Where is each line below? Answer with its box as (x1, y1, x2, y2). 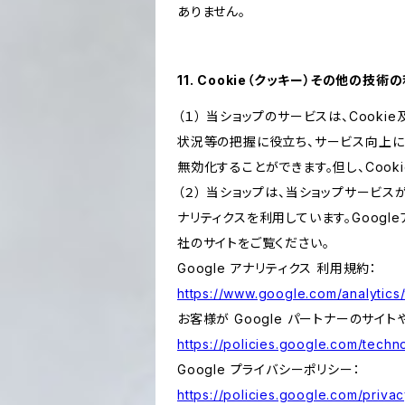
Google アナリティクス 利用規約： (177, 260, 378, 276)
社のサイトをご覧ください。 (177, 235, 330, 250)
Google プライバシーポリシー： (177, 362, 361, 377)
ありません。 (177, 4, 246, 19)
